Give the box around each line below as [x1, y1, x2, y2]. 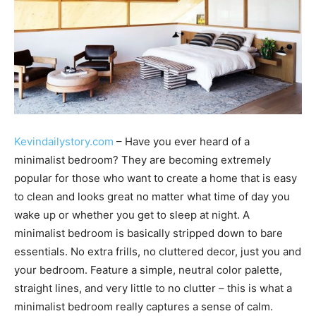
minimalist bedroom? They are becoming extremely [14, 153, 271, 166]
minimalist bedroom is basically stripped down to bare [14, 226, 283, 240]
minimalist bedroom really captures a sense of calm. [14, 300, 273, 313]
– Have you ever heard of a [114, 135, 250, 148]
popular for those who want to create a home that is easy [14, 171, 297, 185]
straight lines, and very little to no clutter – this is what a [14, 281, 292, 295]
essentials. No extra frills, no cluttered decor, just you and [14, 245, 301, 258]
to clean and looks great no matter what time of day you [14, 190, 290, 203]
